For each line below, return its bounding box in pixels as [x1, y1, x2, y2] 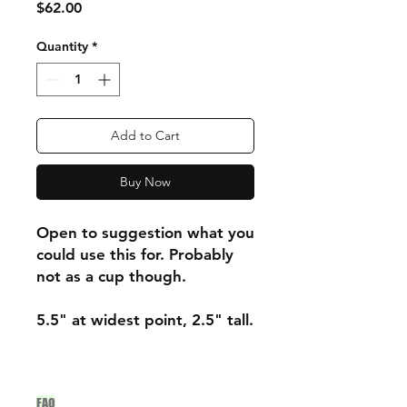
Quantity [36, 37, 88, 55]
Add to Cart [111, 126, 180, 144]
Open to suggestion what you [36, 223, 254, 242]
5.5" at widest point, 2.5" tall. [36, 310, 253, 329]
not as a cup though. [36, 266, 191, 285]
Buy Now [120, 173, 171, 190]
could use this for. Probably [36, 244, 233, 263]
